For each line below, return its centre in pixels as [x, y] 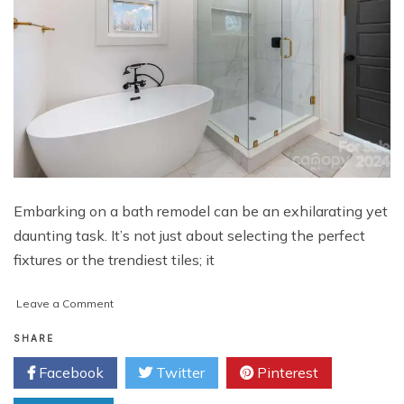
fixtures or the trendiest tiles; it [114, 260]
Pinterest [286, 373]
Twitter [179, 373]
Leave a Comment [65, 304]
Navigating [142, 321]
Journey [133, 393]
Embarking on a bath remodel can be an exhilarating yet [201, 211]
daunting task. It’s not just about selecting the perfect [189, 236]
